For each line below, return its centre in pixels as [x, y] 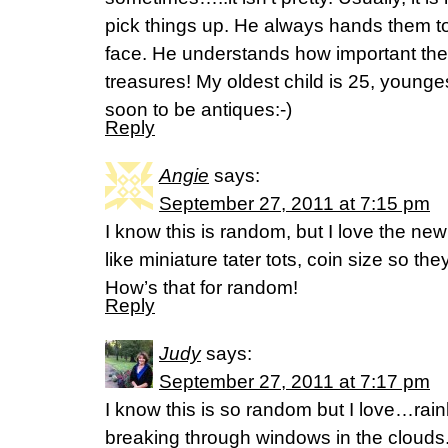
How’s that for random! [201, 287]
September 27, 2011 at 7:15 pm [294, 203]
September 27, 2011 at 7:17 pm [294, 381]
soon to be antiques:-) [198, 109]
